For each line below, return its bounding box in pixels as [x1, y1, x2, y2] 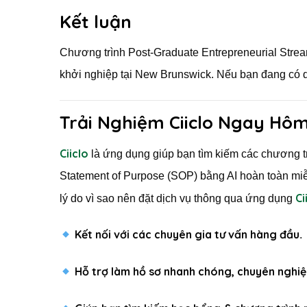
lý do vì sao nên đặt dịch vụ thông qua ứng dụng [60, 192, 295, 204]
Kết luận [60, 10, 132, 33]
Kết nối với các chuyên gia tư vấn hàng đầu [75, 228, 300, 242]
